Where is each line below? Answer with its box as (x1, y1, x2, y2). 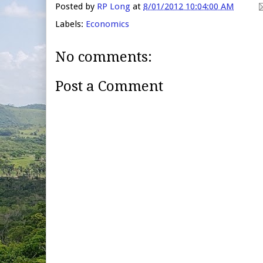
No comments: (55, 48, 152, 65)
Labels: (55, 18, 86, 29)
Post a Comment (55, 78, 163, 95)
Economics (86, 18, 129, 29)
